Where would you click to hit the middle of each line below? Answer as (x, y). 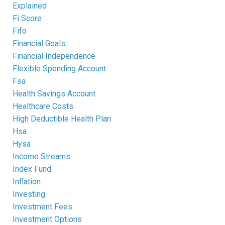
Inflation (27, 181)
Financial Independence (54, 56)
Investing (29, 194)
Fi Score (27, 18)
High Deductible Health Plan (62, 119)
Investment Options (47, 219)
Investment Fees (42, 206)
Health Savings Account (54, 93)
